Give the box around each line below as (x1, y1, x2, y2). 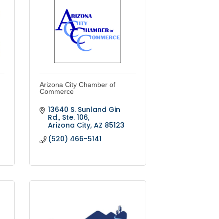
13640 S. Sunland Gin (48, 105, 121, 115)
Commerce (39, 88, 74, 96)
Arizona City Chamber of (39, 81, 115, 89)
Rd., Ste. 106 (48, 112, 88, 123)
